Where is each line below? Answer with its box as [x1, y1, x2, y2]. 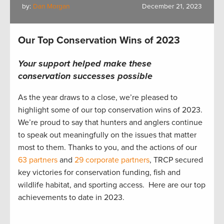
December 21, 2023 [142, 2, 202, 11]
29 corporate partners [74, 155, 149, 165]
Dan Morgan [33, 2, 69, 11]
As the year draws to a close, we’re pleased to [18, 92, 177, 103]
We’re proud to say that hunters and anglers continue [18, 117, 202, 128]
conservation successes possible [18, 70, 152, 82]
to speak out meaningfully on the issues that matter [18, 130, 196, 140]
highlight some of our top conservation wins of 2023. [18, 105, 204, 115]
